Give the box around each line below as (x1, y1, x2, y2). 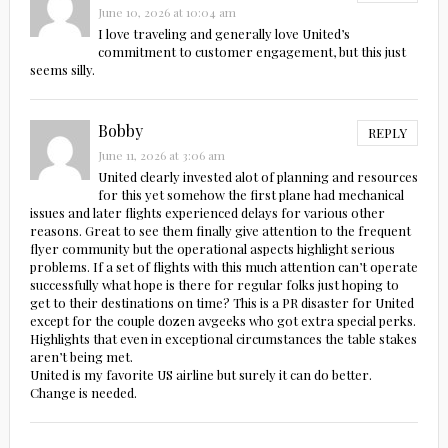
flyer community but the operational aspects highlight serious (29, 240, 395, 258)
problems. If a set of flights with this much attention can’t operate (29, 258, 418, 276)
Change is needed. (29, 384, 137, 402)
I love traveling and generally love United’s (97, 25, 350, 43)
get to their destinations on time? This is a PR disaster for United (29, 294, 414, 312)
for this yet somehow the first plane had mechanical (97, 186, 404, 204)
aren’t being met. (29, 348, 133, 366)
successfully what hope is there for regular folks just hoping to (29, 276, 399, 294)
